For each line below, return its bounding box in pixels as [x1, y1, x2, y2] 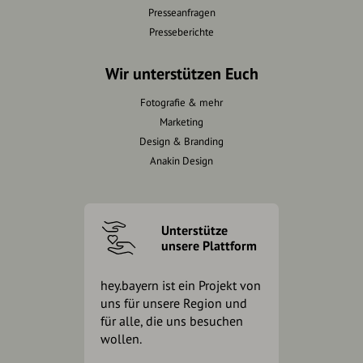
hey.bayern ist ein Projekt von [100, 277, 261, 293]
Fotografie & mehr [140, 96, 223, 109]
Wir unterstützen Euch [105, 63, 258, 84]
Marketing [160, 115, 203, 129]
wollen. [100, 331, 142, 347]
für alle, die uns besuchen [100, 313, 243, 329]
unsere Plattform [161, 237, 257, 254]
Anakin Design [150, 154, 213, 168]
